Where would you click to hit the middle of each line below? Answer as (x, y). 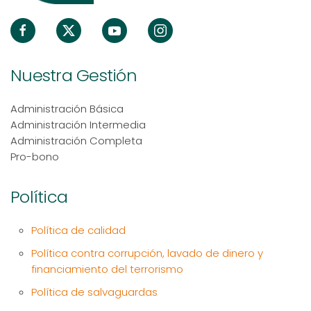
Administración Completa (76, 140)
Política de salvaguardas (94, 292)
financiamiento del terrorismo (107, 269)
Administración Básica (67, 108)
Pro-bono (35, 156)
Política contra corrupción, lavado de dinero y (147, 253)
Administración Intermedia (78, 124)
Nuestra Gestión (74, 75)
